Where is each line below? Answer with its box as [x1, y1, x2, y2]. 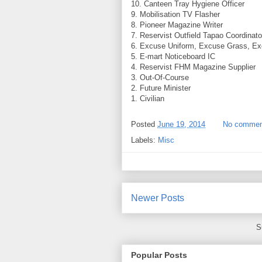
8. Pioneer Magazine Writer [131, 20, 223, 29]
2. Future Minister [131, 83, 191, 92]
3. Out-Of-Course [131, 73, 189, 82]
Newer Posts [131, 192, 184, 203]
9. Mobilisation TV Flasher [131, 9, 220, 19]
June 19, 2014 [157, 119, 205, 129]
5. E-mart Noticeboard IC [131, 51, 215, 61]
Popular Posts [131, 250, 187, 260]
